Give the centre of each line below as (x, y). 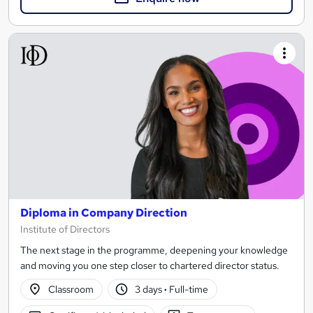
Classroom (71, 290)
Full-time (188, 290)
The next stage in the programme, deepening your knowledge (154, 250)
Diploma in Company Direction (104, 213)
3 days (150, 290)
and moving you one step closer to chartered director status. (150, 266)
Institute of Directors (65, 230)
